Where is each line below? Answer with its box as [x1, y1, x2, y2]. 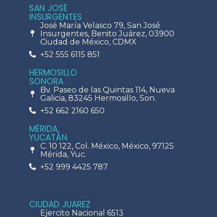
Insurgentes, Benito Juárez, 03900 [40, 29, 174, 38]
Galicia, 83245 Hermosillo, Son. [40, 93, 156, 103]
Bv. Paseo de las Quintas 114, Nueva [40, 85, 175, 94]
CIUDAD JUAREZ [29, 198, 91, 210]
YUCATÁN [29, 131, 67, 143]
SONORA [29, 75, 63, 87]
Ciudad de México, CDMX [40, 37, 137, 46]
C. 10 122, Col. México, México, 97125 [40, 141, 174, 151]
